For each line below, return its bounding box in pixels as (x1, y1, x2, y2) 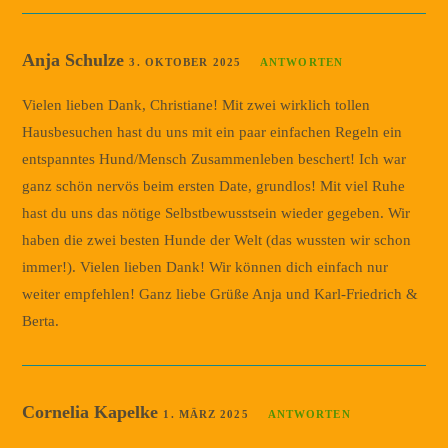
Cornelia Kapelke (22, 401, 164, 422)
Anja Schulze (22, 49, 130, 70)
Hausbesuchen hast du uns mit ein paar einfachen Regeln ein (22, 123, 403, 140)
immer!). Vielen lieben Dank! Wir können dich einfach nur (22, 258, 389, 275)
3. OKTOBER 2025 (129, 55, 241, 68)
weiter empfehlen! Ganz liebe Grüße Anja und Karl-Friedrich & (22, 285, 419, 302)
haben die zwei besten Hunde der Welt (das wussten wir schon (22, 231, 412, 248)
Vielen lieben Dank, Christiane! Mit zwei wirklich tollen (22, 96, 371, 113)
